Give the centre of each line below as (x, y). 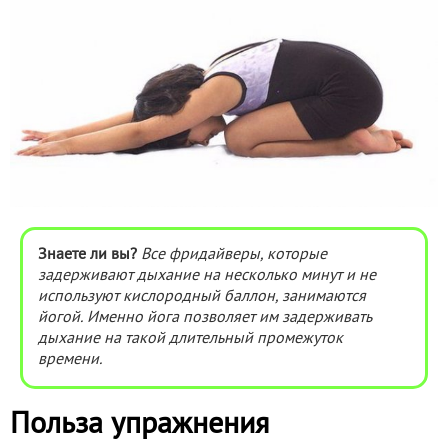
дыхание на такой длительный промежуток (190, 339)
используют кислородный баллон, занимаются (202, 297)
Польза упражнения (139, 426)
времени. (70, 360)
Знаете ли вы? (87, 255)
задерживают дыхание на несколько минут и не (207, 276)
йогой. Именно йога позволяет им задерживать (204, 318)
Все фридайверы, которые (234, 255)
